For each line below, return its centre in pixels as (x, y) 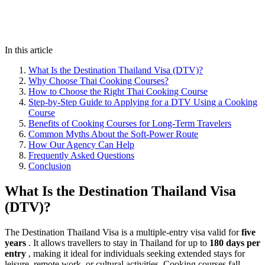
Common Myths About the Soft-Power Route (113, 134)
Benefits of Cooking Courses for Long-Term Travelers (130, 124)
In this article (29, 50)
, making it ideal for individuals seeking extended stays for (135, 254)
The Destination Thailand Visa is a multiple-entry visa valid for (123, 232)
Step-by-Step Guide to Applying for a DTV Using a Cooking (143, 102)
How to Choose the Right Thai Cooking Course (118, 92)
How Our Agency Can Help (81, 145)
